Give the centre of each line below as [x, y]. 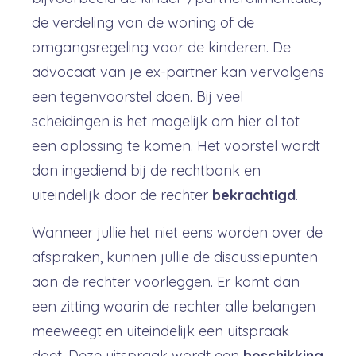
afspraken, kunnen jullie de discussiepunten [175, 257]
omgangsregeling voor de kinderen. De [161, 47]
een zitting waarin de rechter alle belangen [174, 306]
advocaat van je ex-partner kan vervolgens [178, 72]
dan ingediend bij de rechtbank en [146, 170]
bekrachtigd [254, 195]
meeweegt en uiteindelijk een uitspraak [161, 331]
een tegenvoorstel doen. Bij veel [137, 97]
